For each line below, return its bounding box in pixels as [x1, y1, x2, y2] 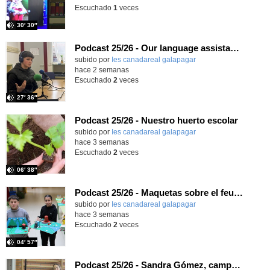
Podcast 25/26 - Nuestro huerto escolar [74, 115, 238, 125]
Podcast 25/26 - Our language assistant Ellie [230, 42, 239, 53]
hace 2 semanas [74, 66, 129, 74]
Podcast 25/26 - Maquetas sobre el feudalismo [233, 187, 243, 198]
